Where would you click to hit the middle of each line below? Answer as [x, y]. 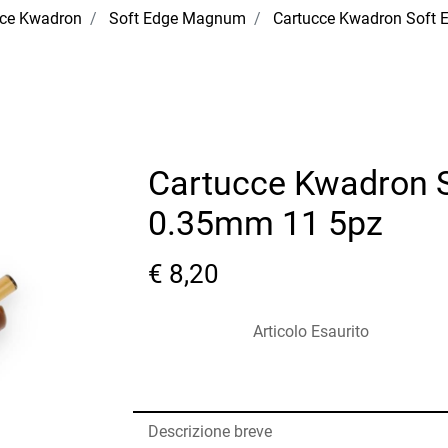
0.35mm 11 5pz [266, 223]
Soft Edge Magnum [177, 19]
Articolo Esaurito [310, 332]
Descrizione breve [210, 432]
